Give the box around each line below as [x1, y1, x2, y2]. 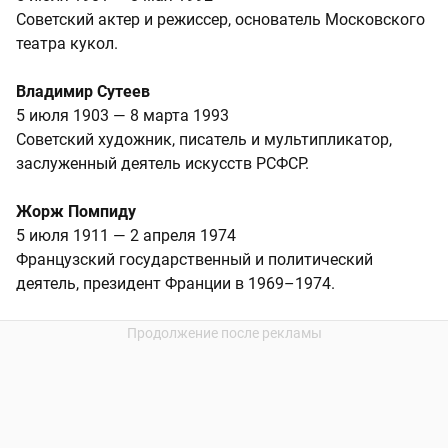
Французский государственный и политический [16, 250, 373, 270]
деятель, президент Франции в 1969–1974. [16, 274, 335, 294]
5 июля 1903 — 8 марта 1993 [16, 106, 229, 126]
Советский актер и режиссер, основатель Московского [16, 10, 425, 30]
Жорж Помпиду [16, 202, 136, 222]
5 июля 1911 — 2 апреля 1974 [16, 226, 236, 246]
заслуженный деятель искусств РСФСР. [16, 154, 309, 174]
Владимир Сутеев [16, 82, 150, 102]
